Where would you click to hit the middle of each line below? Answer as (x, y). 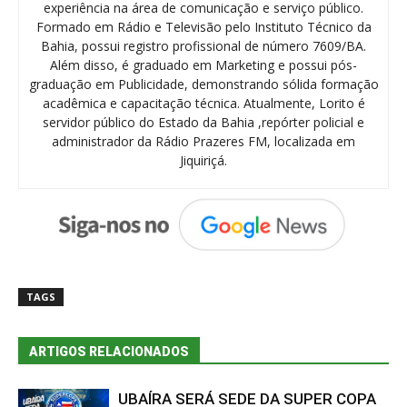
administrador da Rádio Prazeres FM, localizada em (203, 142)
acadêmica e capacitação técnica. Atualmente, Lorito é (203, 104)
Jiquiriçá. (203, 161)
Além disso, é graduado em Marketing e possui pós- (203, 65)
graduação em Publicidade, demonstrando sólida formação (203, 84)
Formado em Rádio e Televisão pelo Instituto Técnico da (203, 27)
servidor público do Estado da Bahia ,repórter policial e (203, 123)
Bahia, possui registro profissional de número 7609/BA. (203, 46)
